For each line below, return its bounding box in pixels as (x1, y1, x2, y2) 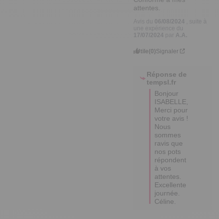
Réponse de (147, 70, 187, 78)
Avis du (133, 18, 155, 25)
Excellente (154, 180, 187, 189)
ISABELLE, (154, 97, 189, 106)
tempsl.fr (147, 78, 176, 86)
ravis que (154, 139, 183, 147)
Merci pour (154, 106, 188, 114)
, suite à (186, 18, 207, 25)
